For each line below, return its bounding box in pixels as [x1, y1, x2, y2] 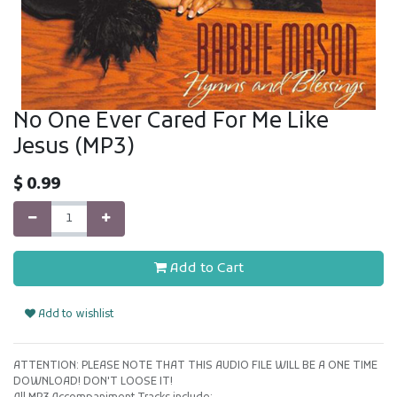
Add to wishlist [35, 307, 113, 322]
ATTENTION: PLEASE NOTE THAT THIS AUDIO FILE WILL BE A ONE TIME [13, 359, 378, 373]
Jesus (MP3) [13, 134, 135, 162]
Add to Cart [166, 260, 244, 277]
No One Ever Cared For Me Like [13, 108, 329, 136]
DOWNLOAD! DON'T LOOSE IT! [13, 375, 173, 389]
